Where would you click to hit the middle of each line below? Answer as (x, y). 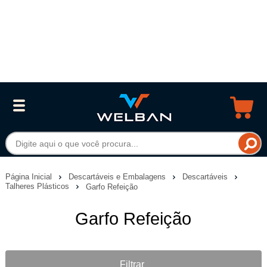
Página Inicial (30, 176)
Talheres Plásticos (38, 187)
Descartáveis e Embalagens (118, 176)
